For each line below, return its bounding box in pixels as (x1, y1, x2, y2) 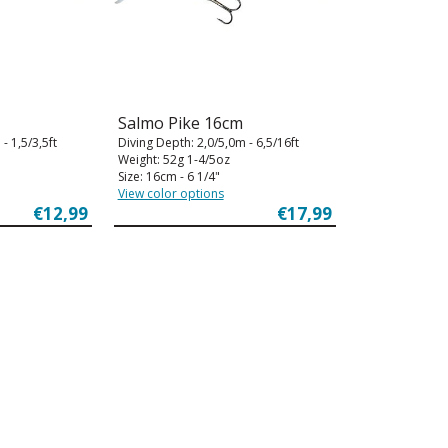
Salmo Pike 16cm (117, 111, 243, 134)
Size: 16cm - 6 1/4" (117, 167, 220, 185)
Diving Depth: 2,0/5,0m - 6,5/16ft (117, 133, 299, 151)
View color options (117, 184, 224, 202)
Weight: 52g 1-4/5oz (117, 150, 230, 168)
